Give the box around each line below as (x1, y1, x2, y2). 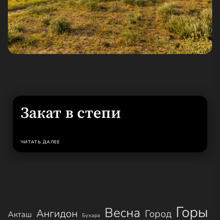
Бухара (82, 212, 100, 219)
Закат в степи (21, 104, 121, 121)
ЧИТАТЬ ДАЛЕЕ (21, 139, 60, 145)
